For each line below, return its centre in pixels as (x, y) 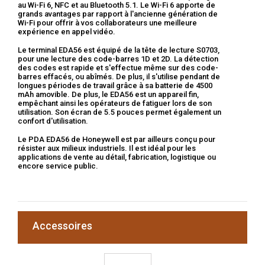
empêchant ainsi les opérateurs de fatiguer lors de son (115, 104)
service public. (72, 166)
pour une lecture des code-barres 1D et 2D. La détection (118, 59)
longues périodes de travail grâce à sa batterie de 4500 (115, 86)
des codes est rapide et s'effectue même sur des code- (118, 68)
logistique (188, 157)
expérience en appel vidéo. (67, 32)
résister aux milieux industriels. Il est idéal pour (101, 148)
